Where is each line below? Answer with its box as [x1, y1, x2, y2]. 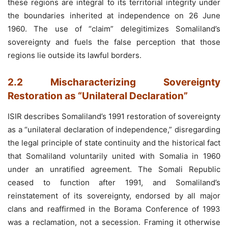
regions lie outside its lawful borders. [8, 50, 141, 60]
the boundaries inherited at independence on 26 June [8, 10, 220, 20]
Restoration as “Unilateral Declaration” [8, 90, 188, 102]
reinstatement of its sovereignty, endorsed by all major [8, 190, 220, 201]
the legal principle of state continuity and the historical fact [8, 137, 220, 148]
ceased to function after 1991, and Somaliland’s [8, 177, 220, 187]
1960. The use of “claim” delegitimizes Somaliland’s [8, 23, 220, 34]
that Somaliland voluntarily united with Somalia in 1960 [8, 151, 220, 161]
